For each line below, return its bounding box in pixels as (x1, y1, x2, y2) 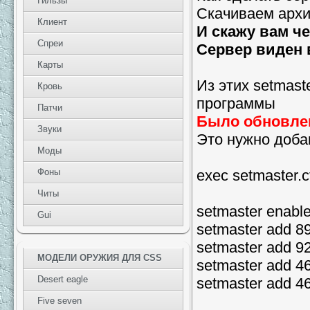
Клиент (37, 17, 67, 27)
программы (197, 95, 275, 112)
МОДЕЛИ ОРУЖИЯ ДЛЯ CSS (37, 253, 162, 263)
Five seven (37, 295, 82, 306)
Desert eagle (37, 274, 88, 284)
